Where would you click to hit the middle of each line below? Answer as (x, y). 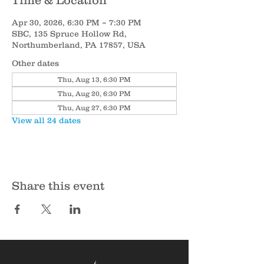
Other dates (35, 63)
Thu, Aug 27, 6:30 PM (94, 108)
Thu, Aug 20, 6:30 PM (94, 93)
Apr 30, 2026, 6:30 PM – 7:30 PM (77, 22)
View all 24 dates (46, 120)
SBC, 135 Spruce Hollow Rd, (69, 34)
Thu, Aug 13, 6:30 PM (94, 79)
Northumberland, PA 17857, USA (79, 45)
